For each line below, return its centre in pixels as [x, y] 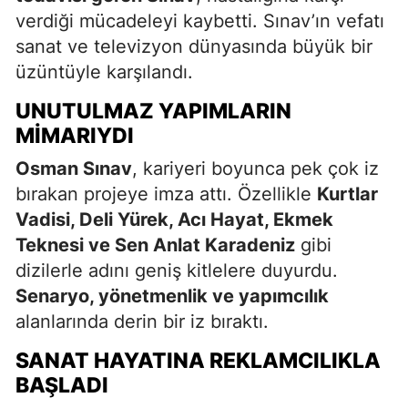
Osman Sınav [74, 168]
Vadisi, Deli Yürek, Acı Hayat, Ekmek [174, 219]
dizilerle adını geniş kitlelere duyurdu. [177, 270]
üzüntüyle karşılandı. [104, 71]
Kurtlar [347, 194]
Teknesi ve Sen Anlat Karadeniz [155, 245]
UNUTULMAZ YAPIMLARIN [153, 111]
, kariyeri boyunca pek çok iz [255, 168]
